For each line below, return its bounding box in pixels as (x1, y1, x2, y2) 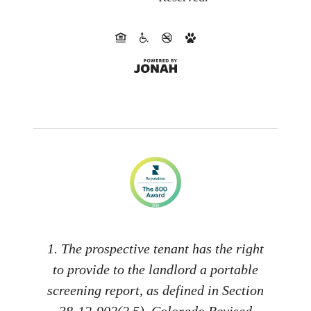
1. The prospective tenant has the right (47, 240, 264, 256)
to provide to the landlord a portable (53, 261, 258, 277)
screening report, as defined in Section (47, 282, 264, 298)
